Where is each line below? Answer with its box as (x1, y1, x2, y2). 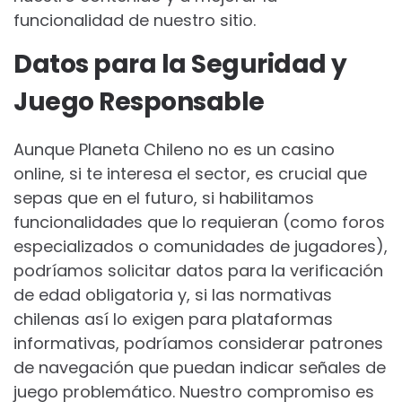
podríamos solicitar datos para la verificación (13, 259, 383, 282)
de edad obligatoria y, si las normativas (13, 284, 332, 306)
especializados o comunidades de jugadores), (13, 235, 388, 258)
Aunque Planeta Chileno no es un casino (13, 138, 335, 161)
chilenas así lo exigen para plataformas (13, 308, 333, 330)
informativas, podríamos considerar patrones (13, 332, 383, 354)
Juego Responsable (13, 84, 265, 119)
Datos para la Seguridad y (13, 47, 347, 82)
